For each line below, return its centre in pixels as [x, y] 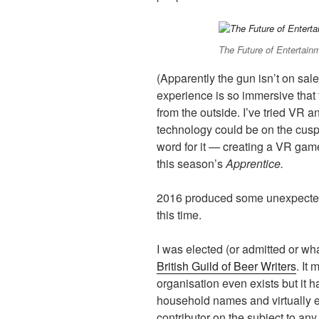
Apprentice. [255, 164]
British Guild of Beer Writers [226, 266]
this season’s [191, 164]
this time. [179, 215]
